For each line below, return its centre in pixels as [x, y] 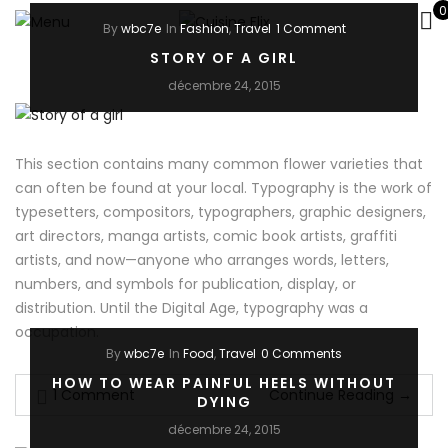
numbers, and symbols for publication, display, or [185, 284]
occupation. [57, 332]
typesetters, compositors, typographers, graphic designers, [220, 212]
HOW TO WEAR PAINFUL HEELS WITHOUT [224, 383]
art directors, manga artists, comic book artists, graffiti [206, 236]
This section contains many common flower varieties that [219, 164]
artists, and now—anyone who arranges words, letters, [202, 260]
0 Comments [301, 354]
